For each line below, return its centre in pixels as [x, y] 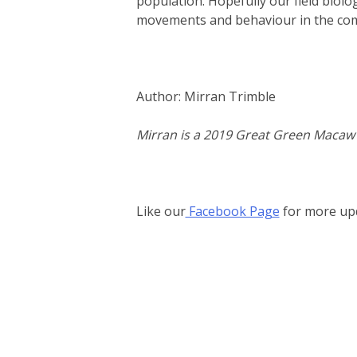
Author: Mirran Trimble [206, 97]
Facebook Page [232, 212]
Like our [161, 212]
